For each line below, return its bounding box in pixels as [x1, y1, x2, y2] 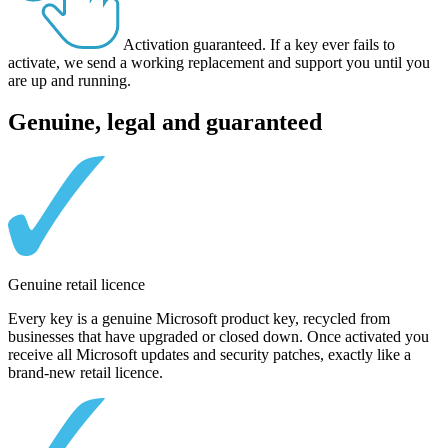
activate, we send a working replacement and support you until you [8, 53, 430, 71]
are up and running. [8, 71, 131, 89]
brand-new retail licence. [8, 364, 163, 382]
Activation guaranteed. [123, 35, 266, 53]
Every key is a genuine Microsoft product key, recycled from [8, 310, 390, 328]
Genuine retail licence [8, 276, 145, 294]
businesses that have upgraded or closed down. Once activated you [8, 328, 429, 346]
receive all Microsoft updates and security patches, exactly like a [8, 346, 411, 364]
